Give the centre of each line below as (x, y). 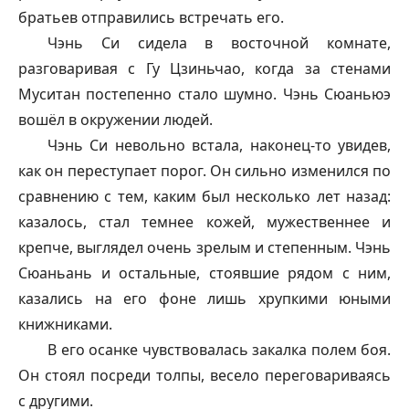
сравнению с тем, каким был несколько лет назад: (204, 196)
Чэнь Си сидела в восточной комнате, (219, 43)
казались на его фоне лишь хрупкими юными (204, 299)
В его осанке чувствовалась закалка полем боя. (219, 350)
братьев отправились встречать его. (151, 17)
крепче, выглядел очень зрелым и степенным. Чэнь (204, 247)
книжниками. (65, 324)
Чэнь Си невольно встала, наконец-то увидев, (219, 145)
